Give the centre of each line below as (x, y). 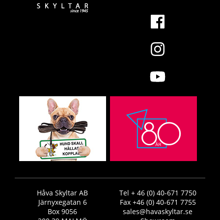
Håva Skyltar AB (62, 193)
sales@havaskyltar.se (158, 212)
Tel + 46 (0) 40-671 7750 (158, 193)
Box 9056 (62, 212)
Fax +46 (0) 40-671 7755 (158, 202)
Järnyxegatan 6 (62, 202)
